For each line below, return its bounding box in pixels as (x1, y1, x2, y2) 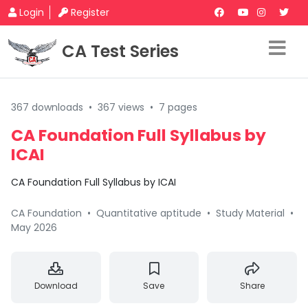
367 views (98, 100, 144, 114)
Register (71, 5, 109, 19)
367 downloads (11, 100, 83, 114)
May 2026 (11, 221, 57, 234)
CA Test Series (62, 40, 179, 63)
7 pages (159, 100, 197, 114)
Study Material (216, 206, 285, 220)
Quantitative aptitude (96, 206, 204, 220)
